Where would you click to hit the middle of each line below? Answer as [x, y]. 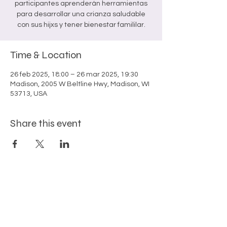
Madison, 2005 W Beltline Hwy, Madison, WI [80, 84]
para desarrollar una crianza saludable [81, 14]
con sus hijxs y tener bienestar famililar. [81, 25]
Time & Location [46, 55]
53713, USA [29, 94]
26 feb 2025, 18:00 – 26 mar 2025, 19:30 [74, 74]
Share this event [46, 123]
